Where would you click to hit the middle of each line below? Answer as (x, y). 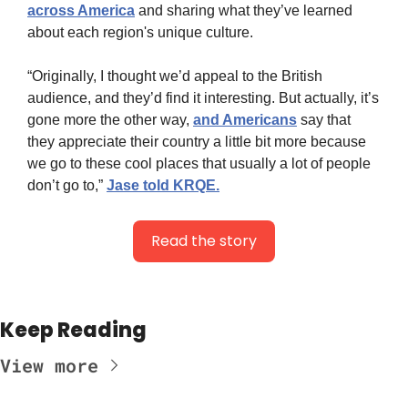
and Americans (245, 119)
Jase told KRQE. (163, 185)
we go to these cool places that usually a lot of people (199, 163)
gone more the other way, (110, 119)
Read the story (204, 240)
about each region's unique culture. (140, 32)
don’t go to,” (67, 185)
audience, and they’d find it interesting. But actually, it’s (203, 97)
